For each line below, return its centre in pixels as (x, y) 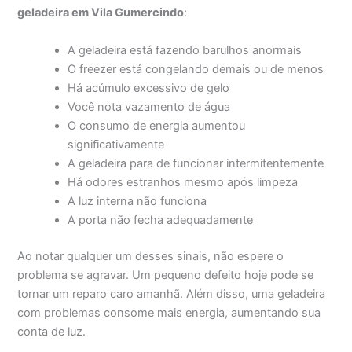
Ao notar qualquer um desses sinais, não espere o (151, 256)
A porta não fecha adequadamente (161, 220)
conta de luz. (52, 331)
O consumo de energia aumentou (157, 125)
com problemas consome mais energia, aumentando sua (169, 312)
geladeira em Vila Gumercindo (101, 13)
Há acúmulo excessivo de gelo (149, 88)
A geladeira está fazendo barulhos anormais (185, 50)
